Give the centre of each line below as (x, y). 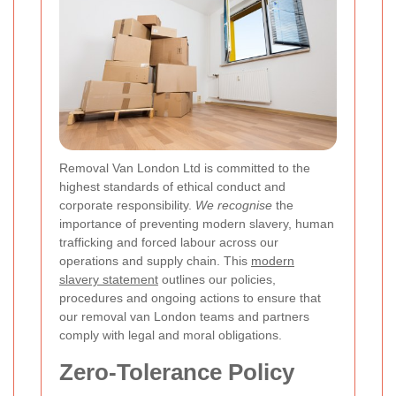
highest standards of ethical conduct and (172, 187)
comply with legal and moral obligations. (171, 335)
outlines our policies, (217, 280)
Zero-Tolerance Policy (177, 373)
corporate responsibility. (127, 206)
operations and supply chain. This (155, 261)
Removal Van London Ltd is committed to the (185, 168)
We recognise (234, 206)
